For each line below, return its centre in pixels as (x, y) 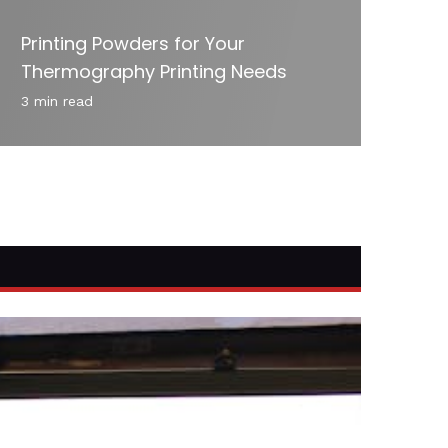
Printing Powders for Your (133, 43)
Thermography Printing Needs (154, 71)
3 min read (57, 100)
